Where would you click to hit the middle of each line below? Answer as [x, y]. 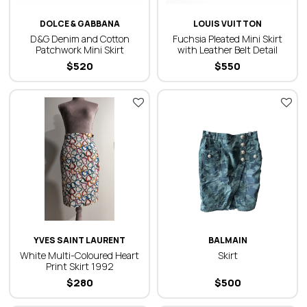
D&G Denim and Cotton [79, 39]
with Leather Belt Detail [228, 50]
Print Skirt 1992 [79, 266]
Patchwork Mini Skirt [79, 50]
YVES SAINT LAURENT [79, 240]
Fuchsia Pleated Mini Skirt [228, 39]
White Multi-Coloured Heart [79, 255]
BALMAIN [228, 240]
